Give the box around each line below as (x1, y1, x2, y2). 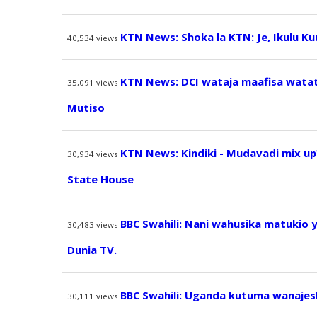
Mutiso (67, 100, 105, 115)
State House (67, 171, 134, 186)
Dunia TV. (67, 243, 117, 258)
